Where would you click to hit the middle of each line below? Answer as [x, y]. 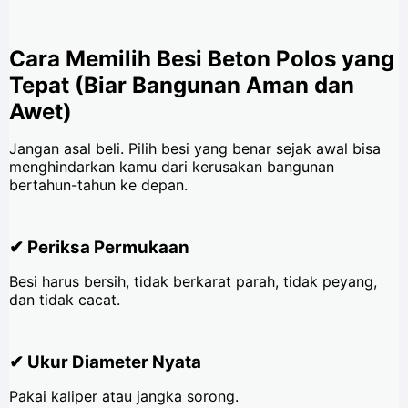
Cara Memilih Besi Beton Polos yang [202, 59]
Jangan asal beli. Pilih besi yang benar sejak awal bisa [195, 149]
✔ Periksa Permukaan [99, 248]
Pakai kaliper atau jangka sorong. [124, 396]
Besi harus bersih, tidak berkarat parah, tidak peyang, [193, 282]
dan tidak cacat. [65, 300]
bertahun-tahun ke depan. [98, 185]
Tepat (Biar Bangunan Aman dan [182, 86]
